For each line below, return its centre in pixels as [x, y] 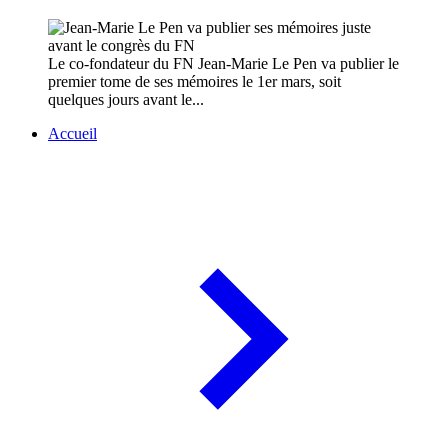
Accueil [72, 134]
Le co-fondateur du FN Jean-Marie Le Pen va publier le [223, 64]
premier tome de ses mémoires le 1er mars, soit [194, 82]
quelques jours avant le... [126, 100]
